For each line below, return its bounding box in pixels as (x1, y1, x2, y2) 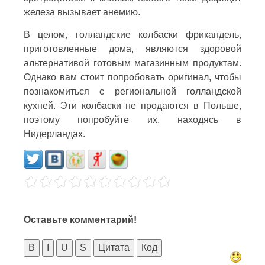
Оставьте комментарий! (24, 214, 137, 225)
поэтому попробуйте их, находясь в (24, 114, 241, 125)
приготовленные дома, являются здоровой (24, 43, 241, 54)
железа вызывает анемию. (24, 7, 140, 17)
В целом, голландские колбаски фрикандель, (24, 29, 241, 40)
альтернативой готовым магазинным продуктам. (24, 57, 241, 68)
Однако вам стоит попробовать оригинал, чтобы (24, 72, 241, 82)
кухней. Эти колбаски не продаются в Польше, (24, 100, 241, 111)
